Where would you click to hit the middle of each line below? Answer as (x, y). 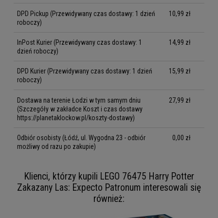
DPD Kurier (31, 71)
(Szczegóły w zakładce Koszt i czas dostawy (80, 109)
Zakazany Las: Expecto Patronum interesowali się (109, 188)
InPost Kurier (35, 42)
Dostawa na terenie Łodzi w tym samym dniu (79, 100)
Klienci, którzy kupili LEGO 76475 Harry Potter (109, 177)
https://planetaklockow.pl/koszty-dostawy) (76, 118)
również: (109, 199)
